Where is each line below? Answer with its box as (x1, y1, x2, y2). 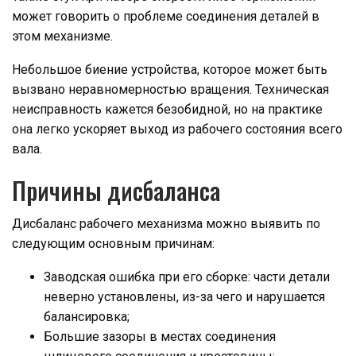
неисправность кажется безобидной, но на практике (12, 102, 323, 118)
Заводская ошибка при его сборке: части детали (44, 269, 330, 285)
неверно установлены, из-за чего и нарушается (44, 289, 325, 305)
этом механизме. (12, 29, 113, 44)
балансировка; (44, 309, 130, 325)
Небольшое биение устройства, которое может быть (12, 62, 327, 78)
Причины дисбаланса (12, 172, 220, 209)
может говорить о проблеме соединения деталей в (12, 9, 319, 25)
